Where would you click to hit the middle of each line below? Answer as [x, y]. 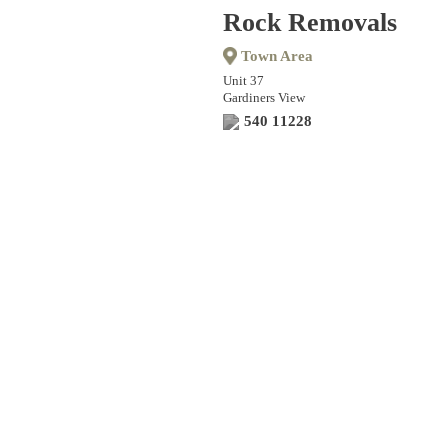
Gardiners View [264, 97]
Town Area [274, 56]
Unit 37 [243, 80]
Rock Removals [310, 22]
